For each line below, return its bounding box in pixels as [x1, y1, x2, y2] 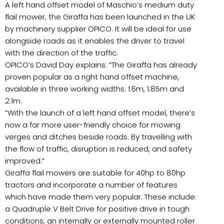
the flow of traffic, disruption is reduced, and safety [5, 143, 192, 154]
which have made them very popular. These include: [5, 191, 196, 202]
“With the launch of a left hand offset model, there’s [5, 107, 195, 118]
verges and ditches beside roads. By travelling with [5, 131, 192, 142]
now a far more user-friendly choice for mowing [5, 119, 180, 130]
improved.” [5, 155, 44, 166]
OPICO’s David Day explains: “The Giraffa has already [5, 59, 197, 70]
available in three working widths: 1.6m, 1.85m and [5, 83, 184, 94]
